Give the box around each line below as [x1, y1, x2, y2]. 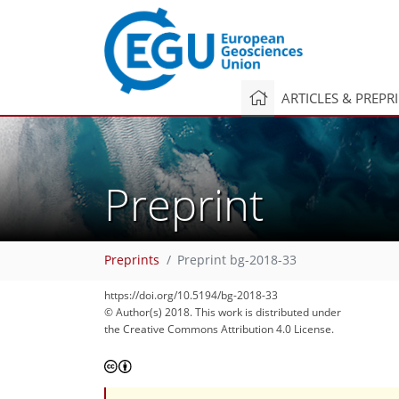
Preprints [104, 252, 159, 269]
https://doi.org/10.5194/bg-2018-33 [104, 288, 278, 303]
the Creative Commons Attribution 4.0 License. [104, 322, 334, 337]
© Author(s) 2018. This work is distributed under [104, 305, 341, 320]
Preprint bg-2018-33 [177, 252, 297, 269]
